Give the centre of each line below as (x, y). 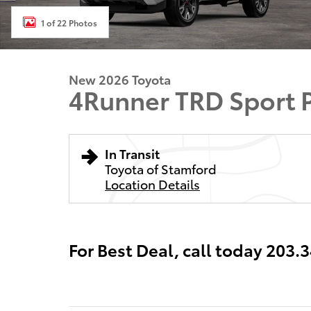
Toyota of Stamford (161, 168)
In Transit (132, 153)
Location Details (152, 184)
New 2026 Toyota (120, 79)
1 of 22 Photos (69, 22)
